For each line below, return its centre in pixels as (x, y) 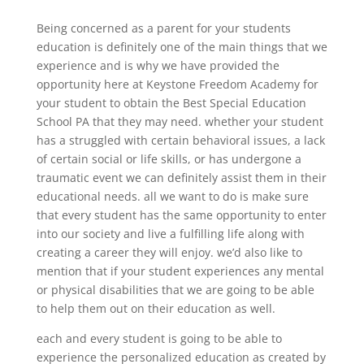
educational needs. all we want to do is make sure (172, 196)
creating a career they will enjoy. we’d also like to (169, 252)
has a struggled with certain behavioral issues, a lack (180, 140)
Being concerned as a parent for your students (163, 28)
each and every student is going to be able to (159, 338)
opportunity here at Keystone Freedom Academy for (177, 84)
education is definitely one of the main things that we (182, 46)
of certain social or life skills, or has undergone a (169, 158)
